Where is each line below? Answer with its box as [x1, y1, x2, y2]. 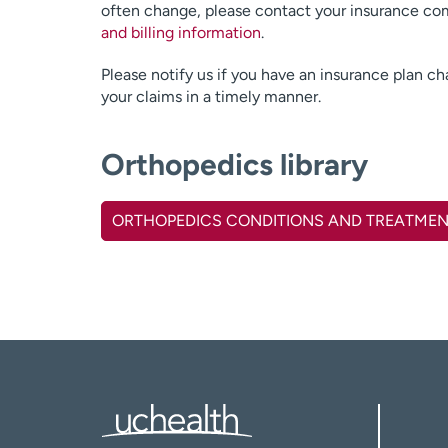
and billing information [100, 23, 261, 42]
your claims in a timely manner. [100, 87, 321, 106]
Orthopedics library [100, 146, 368, 183]
